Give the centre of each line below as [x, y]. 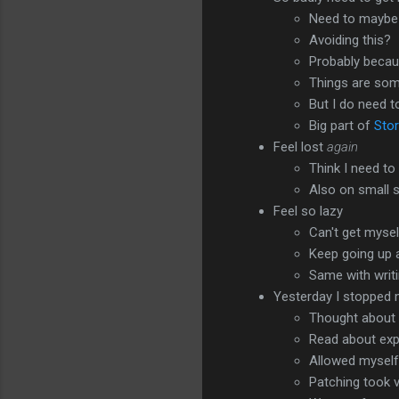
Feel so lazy [308, 211]
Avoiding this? [350, 40]
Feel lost [300, 147]
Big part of [342, 125]
